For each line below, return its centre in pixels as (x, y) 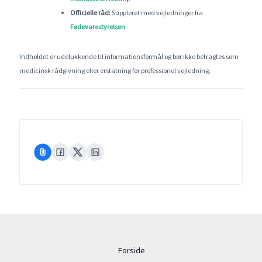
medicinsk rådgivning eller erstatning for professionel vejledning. (115, 71)
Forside (131, 251)
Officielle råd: (90, 13)
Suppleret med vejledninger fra (156, 13)
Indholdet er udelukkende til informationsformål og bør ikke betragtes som (129, 57)
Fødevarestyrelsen (97, 27)
